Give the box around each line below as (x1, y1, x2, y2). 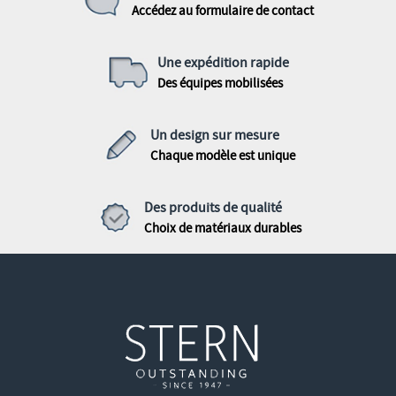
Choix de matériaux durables (144, 218, 301, 237)
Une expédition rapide (156, 53, 289, 72)
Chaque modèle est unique (150, 146, 295, 164)
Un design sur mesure (150, 126, 279, 144)
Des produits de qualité (144, 198, 282, 217)
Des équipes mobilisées (156, 73, 283, 92)
